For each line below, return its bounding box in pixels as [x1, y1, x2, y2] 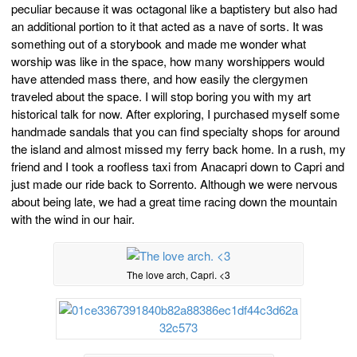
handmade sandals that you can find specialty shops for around [11, 122, 339, 139]
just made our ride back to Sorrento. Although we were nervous [11, 175, 338, 192]
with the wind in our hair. [11, 210, 135, 227]
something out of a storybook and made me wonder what [11, 34, 306, 52]
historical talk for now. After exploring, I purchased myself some [11, 104, 339, 122]
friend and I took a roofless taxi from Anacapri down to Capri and [11, 157, 344, 175]
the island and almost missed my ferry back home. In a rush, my [11, 139, 346, 157]
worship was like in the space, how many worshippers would [11, 52, 324, 69]
